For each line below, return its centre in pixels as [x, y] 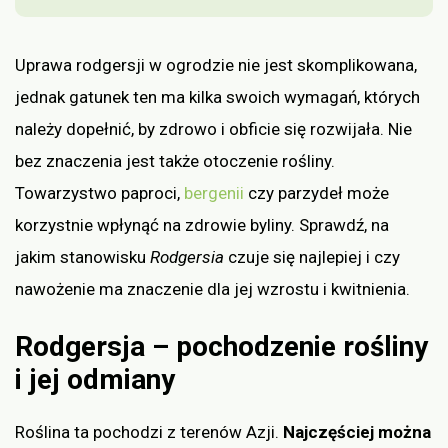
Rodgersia [185, 256]
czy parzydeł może [316, 192]
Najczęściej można [357, 432]
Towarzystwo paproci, [99, 192]
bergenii [214, 192]
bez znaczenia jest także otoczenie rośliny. [175, 160]
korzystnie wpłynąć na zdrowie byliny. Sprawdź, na [202, 224]
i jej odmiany [95, 380]
